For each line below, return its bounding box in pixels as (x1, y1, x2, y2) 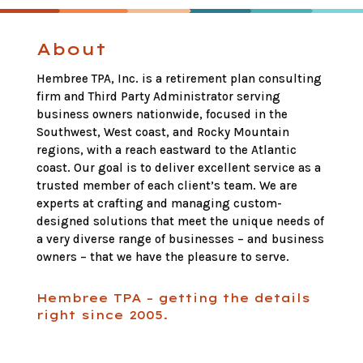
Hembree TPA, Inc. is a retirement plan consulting (36, 71, 322, 87)
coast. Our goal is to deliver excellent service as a (36, 160, 321, 176)
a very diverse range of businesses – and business (36, 232, 324, 247)
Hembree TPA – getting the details (36, 291, 310, 306)
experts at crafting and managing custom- (36, 196, 282, 211)
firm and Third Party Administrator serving (36, 89, 280, 105)
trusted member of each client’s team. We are (36, 178, 297, 194)
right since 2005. (36, 308, 169, 323)
